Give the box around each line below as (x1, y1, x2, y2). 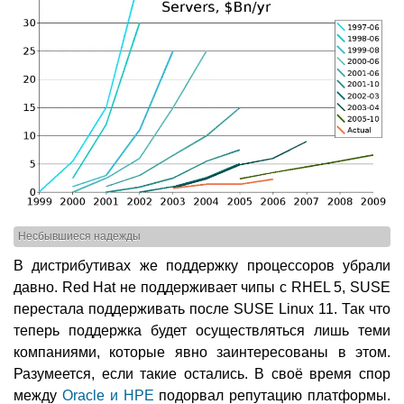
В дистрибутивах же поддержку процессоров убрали (14, 257, 390, 273)
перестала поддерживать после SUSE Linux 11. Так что (14, 300, 390, 317)
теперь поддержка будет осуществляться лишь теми (14, 322, 390, 338)
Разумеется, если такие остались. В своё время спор (14, 365, 390, 381)
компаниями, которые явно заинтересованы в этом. (14, 344, 390, 360)
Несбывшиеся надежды (18, 231, 141, 243)
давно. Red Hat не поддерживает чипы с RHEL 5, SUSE (14, 279, 390, 295)
